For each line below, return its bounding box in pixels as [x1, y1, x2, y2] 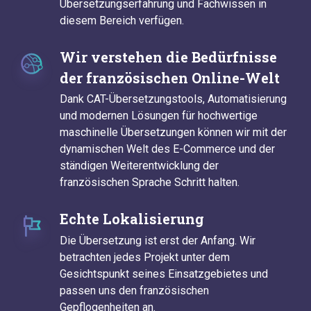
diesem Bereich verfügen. [60, 13, 184, 27]
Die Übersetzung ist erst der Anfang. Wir [60, 234, 255, 248]
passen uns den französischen [60, 284, 209, 298]
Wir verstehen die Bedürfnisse [60, 47, 277, 66]
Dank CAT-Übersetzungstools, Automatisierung [60, 92, 287, 106]
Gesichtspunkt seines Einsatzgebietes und [60, 267, 268, 281]
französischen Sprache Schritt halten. [60, 176, 239, 190]
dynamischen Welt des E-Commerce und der [60, 142, 275, 156]
